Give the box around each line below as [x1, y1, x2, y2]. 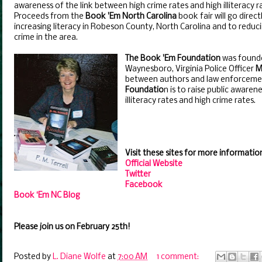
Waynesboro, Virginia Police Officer [125, 65, 256, 74]
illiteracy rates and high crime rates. [125, 96, 256, 105]
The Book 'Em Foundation [125, 54, 220, 63]
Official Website [125, 160, 182, 168]
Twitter [125, 170, 151, 179]
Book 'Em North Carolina [84, 12, 177, 21]
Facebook [125, 181, 163, 189]
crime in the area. [14, 33, 78, 42]
